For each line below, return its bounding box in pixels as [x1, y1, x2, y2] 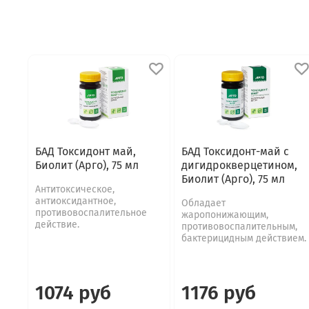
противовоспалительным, [181, 220, 297, 232]
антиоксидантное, [35, 195, 116, 207]
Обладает [181, 197, 226, 209]
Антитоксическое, [35, 183, 114, 195]
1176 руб [181, 281, 256, 304]
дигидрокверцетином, [181, 158, 297, 172]
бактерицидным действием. [181, 232, 306, 244]
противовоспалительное [35, 206, 147, 219]
